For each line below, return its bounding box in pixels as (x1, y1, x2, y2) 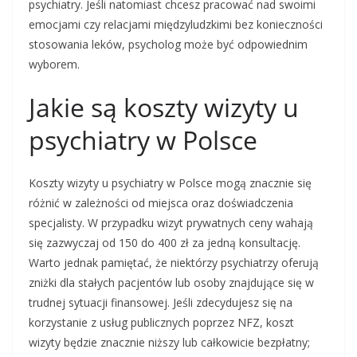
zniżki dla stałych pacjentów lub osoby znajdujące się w (29, 275, 314, 291)
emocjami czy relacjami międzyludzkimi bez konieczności (29, 17, 323, 33)
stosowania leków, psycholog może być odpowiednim (29, 37, 308, 53)
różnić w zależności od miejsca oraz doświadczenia (29, 195, 293, 211)
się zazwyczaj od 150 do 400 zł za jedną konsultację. (29, 235, 300, 251)
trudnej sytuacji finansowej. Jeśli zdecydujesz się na (29, 295, 292, 311)
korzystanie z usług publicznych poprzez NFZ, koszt (29, 315, 294, 331)
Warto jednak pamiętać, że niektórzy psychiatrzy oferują (29, 255, 319, 271)
